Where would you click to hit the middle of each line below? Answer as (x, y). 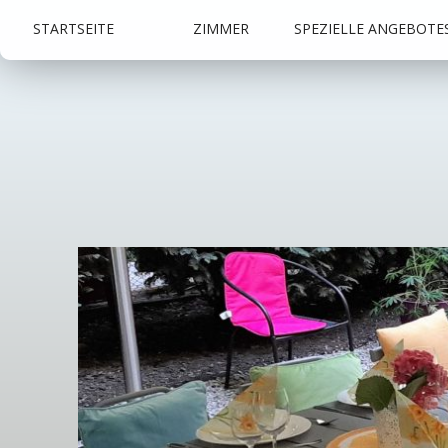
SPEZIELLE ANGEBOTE (369, 28)
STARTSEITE (73, 28)
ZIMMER (220, 28)
